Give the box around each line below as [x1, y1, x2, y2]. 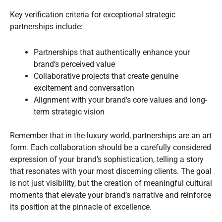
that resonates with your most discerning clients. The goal [10, 166, 212, 176]
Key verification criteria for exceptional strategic [10, 9, 175, 19]
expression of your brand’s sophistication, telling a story [10, 154, 204, 164]
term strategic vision [34, 107, 105, 116]
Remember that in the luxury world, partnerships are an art [10, 130, 212, 140]
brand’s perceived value [34, 59, 115, 69]
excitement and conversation [34, 83, 134, 93]
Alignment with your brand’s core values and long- [34, 95, 207, 105]
